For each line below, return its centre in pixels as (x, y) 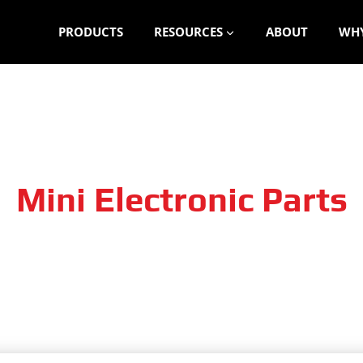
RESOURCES (188, 32)
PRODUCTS (90, 32)
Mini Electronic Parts (181, 200)
